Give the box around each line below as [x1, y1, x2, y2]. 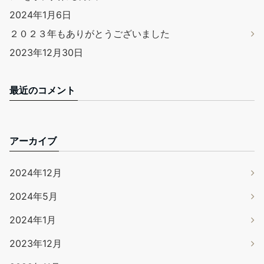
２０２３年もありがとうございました [9, 27, 170, 39]
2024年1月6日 [9, 8, 71, 21]
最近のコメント [9, 84, 75, 96]
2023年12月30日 [9, 46, 83, 58]
